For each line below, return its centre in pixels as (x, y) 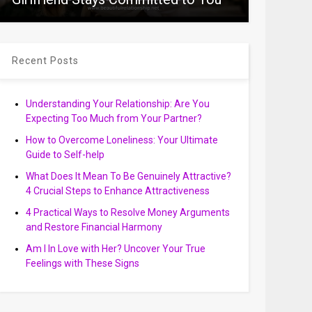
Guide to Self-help (65, 155)
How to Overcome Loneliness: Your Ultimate (122, 140)
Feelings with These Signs (82, 263)
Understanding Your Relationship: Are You (117, 104)
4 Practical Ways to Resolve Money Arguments (127, 212)
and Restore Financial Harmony (94, 227)
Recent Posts (45, 61)
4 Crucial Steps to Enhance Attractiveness (117, 191)
